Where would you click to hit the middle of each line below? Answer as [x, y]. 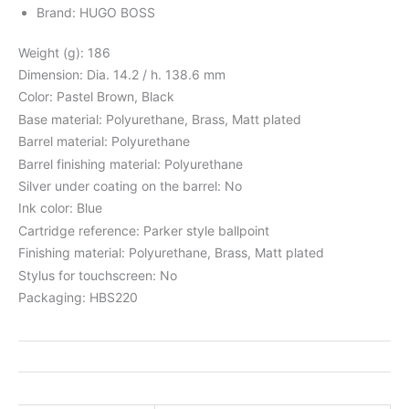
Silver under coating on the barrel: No [130, 186]
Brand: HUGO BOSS [96, 12]
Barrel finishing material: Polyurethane [131, 163]
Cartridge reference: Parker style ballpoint [144, 230]
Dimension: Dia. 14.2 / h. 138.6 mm [122, 75]
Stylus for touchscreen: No [98, 275]
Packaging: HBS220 [78, 297]
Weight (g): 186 [64, 52]
